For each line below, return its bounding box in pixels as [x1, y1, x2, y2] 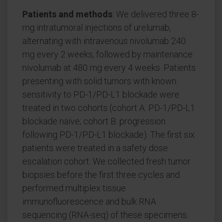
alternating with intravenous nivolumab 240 [22, 36, 186, 46]
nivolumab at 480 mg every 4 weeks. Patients [22, 62, 196, 73]
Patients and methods [22, 9, 112, 19]
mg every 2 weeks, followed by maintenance [22, 49, 193, 59]
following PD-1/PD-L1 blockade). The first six [22, 129, 195, 140]
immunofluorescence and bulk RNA [22, 196, 156, 207]
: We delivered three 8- [112, 9, 199, 19]
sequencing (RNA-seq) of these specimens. [22, 210, 188, 220]
